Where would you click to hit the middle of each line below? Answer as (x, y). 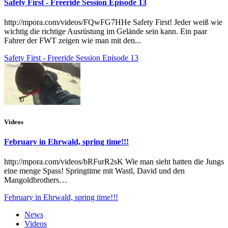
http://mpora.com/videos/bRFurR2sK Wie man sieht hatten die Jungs (114, 162)
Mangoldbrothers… (36, 180)
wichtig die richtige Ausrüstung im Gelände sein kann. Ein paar (106, 31)
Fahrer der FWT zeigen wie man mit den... (73, 40)
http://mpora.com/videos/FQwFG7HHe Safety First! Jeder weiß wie (113, 22)
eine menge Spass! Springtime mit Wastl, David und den (94, 171)
